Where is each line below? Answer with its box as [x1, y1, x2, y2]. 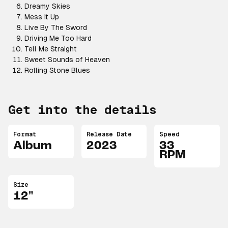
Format [13, 131, 36, 138]
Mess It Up [24, 13, 59, 21]
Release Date [86, 131, 132, 138]
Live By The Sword [24, 23, 87, 32]
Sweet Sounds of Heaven [24, 55, 110, 64]
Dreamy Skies [24, 2, 70, 10]
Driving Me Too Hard [24, 34, 92, 42]
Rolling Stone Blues [24, 66, 90, 74]
